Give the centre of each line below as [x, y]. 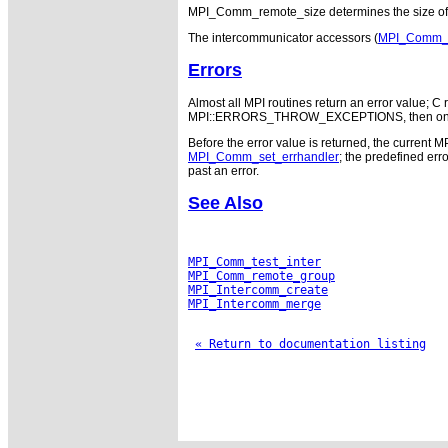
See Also [225, 202]
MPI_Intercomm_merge [254, 303]
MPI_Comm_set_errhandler [263, 156]
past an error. [223, 170]
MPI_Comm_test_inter [254, 261]
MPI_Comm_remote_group [261, 275]
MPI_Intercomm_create [258, 289]
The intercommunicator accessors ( [283, 38]
